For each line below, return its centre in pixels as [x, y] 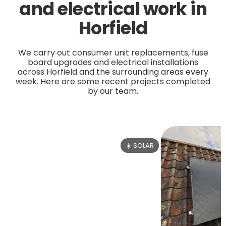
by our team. [113, 91]
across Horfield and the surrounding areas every [113, 72]
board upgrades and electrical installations [113, 63]
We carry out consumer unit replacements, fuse [113, 53]
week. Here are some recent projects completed [113, 82]
